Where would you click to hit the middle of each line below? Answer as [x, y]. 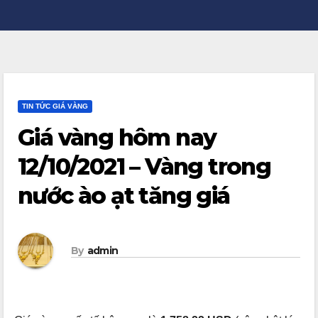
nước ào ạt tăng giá [124, 196]
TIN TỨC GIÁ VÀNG [55, 106]
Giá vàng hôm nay [117, 137]
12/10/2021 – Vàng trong [144, 166]
